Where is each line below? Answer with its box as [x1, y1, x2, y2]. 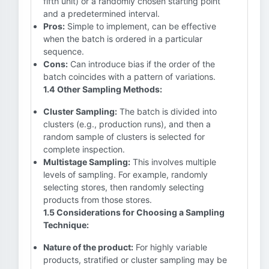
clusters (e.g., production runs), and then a [43, 119, 211, 129]
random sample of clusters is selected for [43, 131, 205, 142]
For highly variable [133, 242, 207, 252]
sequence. [43, 46, 84, 56]
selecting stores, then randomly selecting [43, 182, 204, 192]
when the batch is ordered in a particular [43, 34, 202, 44]
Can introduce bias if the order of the [68, 59, 215, 69]
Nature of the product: [43, 242, 133, 252]
